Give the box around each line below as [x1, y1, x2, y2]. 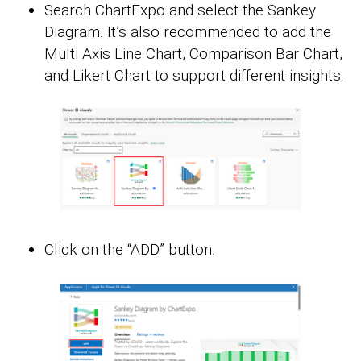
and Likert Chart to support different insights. [44, 66, 344, 85]
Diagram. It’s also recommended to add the [44, 23, 331, 42]
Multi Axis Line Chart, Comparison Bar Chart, [44, 44, 342, 64]
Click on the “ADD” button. [44, 239, 215, 259]
